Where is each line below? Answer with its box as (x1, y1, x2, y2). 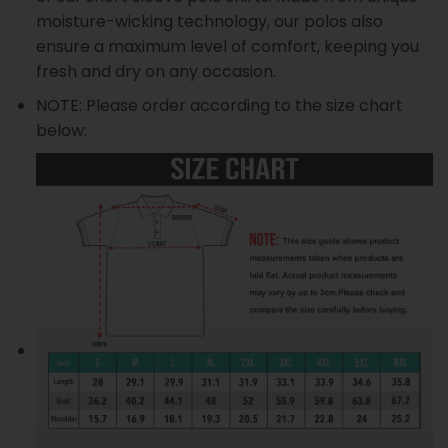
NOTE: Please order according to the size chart (35, 94, 403, 118)
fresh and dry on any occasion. (35, 59, 276, 83)
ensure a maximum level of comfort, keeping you (35, 34, 419, 58)
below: (35, 119, 87, 143)
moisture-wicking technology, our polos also (35, 9, 383, 33)
